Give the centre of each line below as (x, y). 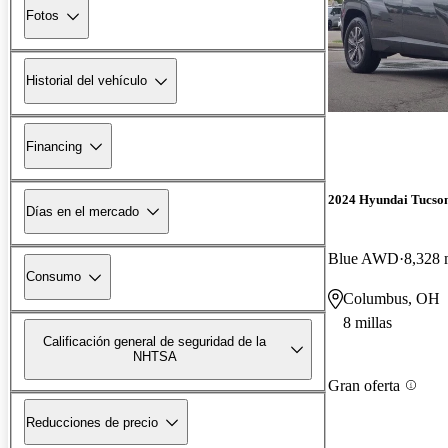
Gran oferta (364, 385)
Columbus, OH (391, 299)
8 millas (367, 323)
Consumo (53, 277)
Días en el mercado (82, 211)
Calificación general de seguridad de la (155, 342)
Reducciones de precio (92, 422)
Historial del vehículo (86, 81)
